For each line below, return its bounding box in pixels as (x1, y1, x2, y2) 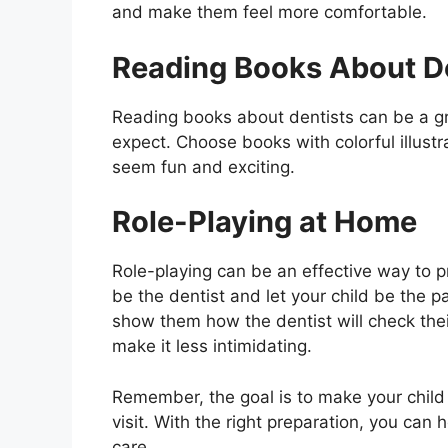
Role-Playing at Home (112, 204, 417, 240)
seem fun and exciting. (112, 156, 295, 177)
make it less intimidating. (112, 336, 312, 357)
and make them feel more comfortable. (112, 2, 427, 23)
